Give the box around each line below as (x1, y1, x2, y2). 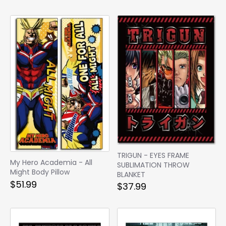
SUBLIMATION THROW (117, 160, 190, 170)
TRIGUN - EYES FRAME (117, 150, 189, 160)
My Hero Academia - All (10, 157, 92, 168)
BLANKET (117, 169, 145, 180)
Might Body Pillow (10, 167, 70, 178)
